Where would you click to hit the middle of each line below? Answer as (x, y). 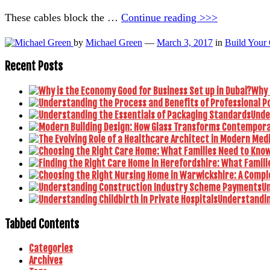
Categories (51, 249)
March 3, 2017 (185, 42)
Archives (46, 261)
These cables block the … (63, 17)
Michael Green (114, 42)
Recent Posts (34, 67)
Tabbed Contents (42, 224)
